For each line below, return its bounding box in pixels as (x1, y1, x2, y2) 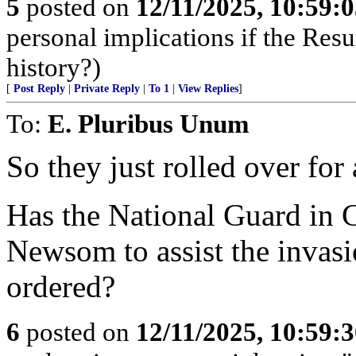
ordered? (6, 269, 115, 304)
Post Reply (14, 83, 65, 95)
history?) (6, 52, 101, 82)
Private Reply (74, 83, 140, 95)
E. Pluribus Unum (48, 109, 249, 138)
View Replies (178, 83, 238, 95)
